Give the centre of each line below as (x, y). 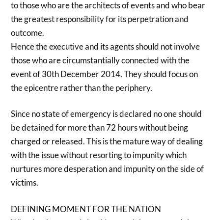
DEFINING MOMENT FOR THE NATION (86, 209)
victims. (25, 183)
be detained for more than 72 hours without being (100, 128)
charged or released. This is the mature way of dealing (107, 141)
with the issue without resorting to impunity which (99, 155)
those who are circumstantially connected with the (100, 60)
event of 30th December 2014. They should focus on (105, 74)
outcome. (28, 32)
